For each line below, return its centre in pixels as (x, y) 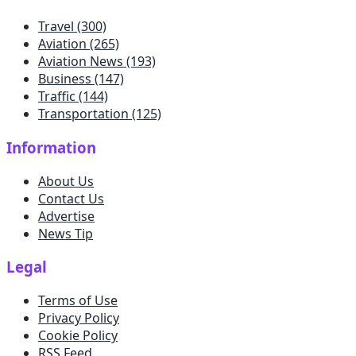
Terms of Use (78, 300)
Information (51, 147)
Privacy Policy (79, 318)
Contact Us (71, 198)
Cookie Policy (78, 335)
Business (65, 79)
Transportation (83, 114)
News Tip (66, 233)
